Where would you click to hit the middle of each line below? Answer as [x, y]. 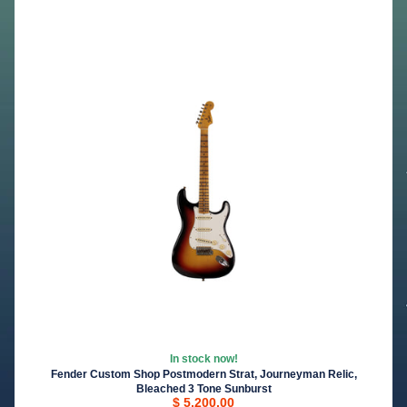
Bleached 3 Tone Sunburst [203, 389]
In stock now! [203, 359]
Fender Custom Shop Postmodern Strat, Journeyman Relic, [203, 375]
